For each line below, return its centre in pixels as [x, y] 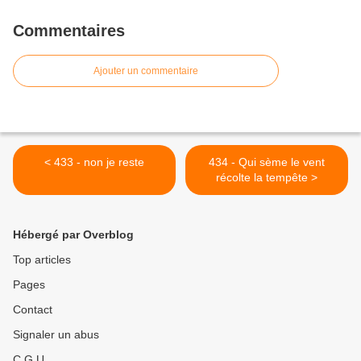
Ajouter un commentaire [146, 71]
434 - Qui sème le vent [267, 162]
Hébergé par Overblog [73, 234]
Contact [33, 309]
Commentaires [69, 31]
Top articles [42, 259]
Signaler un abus [56, 334]
